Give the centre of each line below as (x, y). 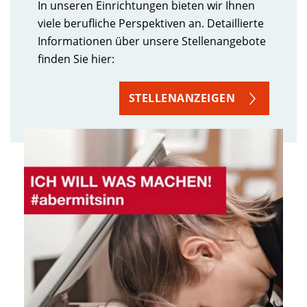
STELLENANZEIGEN (182, 98)
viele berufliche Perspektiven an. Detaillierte (151, 23)
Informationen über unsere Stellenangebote (152, 41)
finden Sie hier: (76, 59)
